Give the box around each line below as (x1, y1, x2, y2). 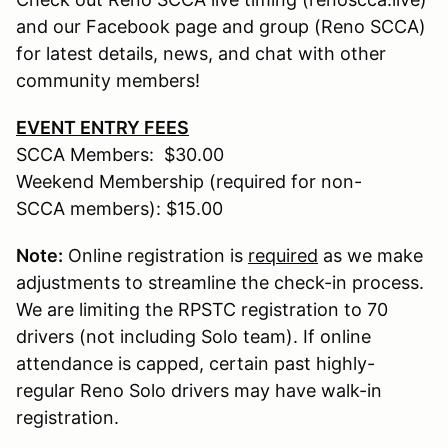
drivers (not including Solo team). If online (16, 325, 371, 347)
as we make (318, 244, 423, 266)
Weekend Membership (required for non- (16, 170, 362, 192)
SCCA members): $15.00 (16, 197, 223, 219)
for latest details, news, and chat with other (16, 42, 386, 64)
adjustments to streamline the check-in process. (16, 271, 424, 293)
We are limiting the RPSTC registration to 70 (16, 298, 388, 320)
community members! (16, 69, 200, 91)
